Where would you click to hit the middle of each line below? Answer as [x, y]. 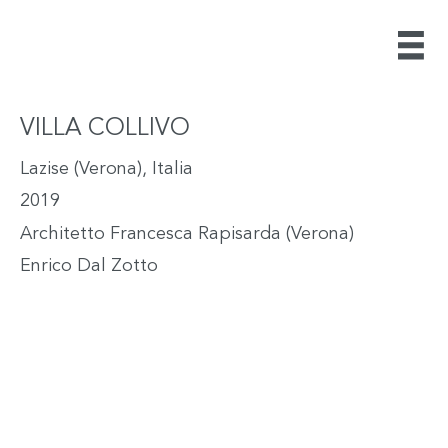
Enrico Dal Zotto [88, 265]
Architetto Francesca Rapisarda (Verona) [186, 233]
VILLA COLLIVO [104, 128]
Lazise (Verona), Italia [106, 168]
